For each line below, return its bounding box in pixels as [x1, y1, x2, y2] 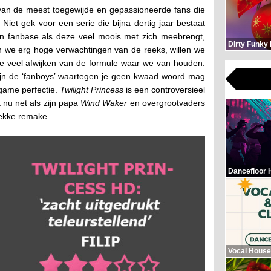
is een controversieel [123, 84, 205, 94]
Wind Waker [80, 97, 128, 108]
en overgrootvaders [127, 97, 206, 108]
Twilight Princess [60, 84, 123, 94]
